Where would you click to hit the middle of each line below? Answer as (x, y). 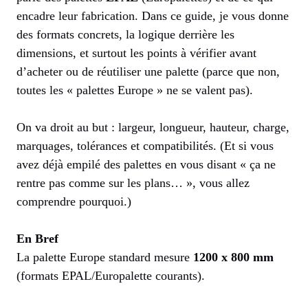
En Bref (37, 239)
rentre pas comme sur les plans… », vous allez (133, 183)
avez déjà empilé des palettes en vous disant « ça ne (146, 165)
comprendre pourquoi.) (74, 202)
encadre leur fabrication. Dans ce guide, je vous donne (153, 16)
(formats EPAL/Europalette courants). (111, 276)
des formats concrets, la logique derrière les (125, 35)
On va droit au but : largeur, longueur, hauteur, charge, (153, 128)
